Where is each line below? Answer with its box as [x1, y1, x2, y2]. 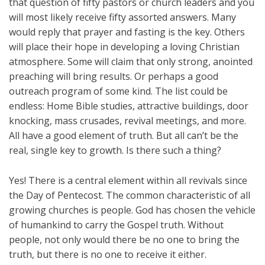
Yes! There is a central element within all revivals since [9, 174, 247, 188]
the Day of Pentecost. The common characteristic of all [9, 189, 250, 202]
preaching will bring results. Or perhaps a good [9, 70, 218, 83]
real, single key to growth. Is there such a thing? [9, 144, 221, 157]
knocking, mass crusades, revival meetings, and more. [9, 114, 246, 128]
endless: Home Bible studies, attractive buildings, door [9, 99, 248, 113]
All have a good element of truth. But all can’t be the [9, 129, 238, 143]
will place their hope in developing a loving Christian [9, 40, 240, 54]
